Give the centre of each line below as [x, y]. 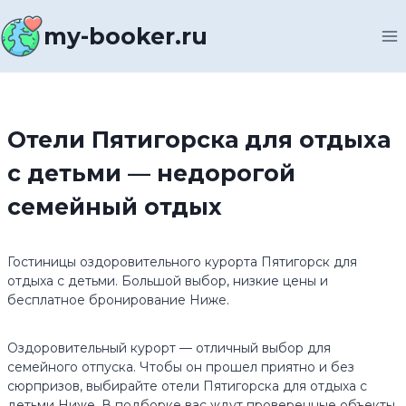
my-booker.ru [126, 36]
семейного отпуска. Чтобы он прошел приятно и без [181, 367]
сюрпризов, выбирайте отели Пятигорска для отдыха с [187, 386]
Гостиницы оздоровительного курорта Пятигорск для [182, 262]
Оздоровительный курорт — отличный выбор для [169, 348]
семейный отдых [115, 207]
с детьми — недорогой [151, 173]
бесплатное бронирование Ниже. [118, 300]
